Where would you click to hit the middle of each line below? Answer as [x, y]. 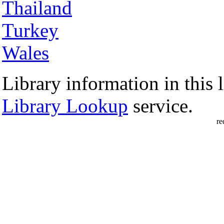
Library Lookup [65, 106]
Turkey [30, 30]
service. [160, 106]
